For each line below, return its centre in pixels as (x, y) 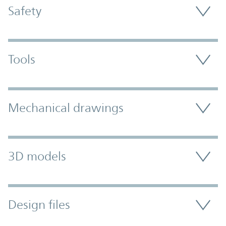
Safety (25, 11)
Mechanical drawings (66, 108)
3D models (37, 157)
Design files (39, 205)
